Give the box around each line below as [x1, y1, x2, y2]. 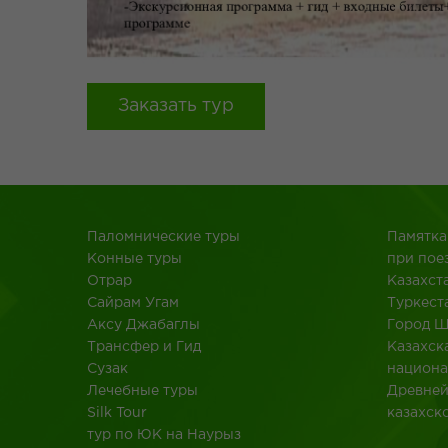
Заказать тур [118, 98, 234, 114]
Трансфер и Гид [87, 341, 201, 353]
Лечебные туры [87, 385, 198, 397]
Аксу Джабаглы [87, 319, 200, 331]
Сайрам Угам [87, 297, 179, 309]
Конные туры [87, 253, 182, 265]
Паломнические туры [87, 231, 240, 243]
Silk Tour [87, 407, 147, 419]
